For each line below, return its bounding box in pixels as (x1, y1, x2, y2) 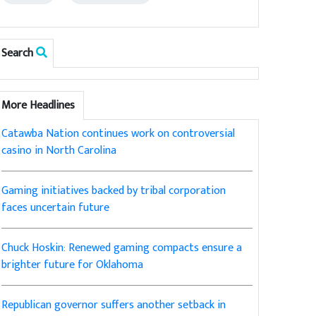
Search (1, 44, 37, 63)
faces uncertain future (1, 198, 110, 218)
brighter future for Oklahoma (1, 255, 144, 275)
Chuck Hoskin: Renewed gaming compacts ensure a (1, 238, 243, 258)
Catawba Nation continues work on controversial (1, 124, 236, 144)
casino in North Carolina (1, 141, 117, 161)
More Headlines (1, 96, 78, 116)
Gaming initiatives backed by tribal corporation (1, 181, 226, 201)
